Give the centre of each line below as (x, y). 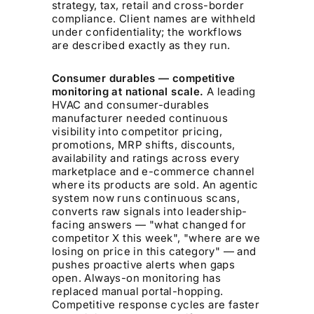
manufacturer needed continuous (140, 118)
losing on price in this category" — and (154, 252)
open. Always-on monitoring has (137, 278)
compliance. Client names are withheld (154, 19)
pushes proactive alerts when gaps (144, 265)
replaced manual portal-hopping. (138, 292)
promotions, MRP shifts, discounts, (144, 145)
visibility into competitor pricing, (137, 132)
